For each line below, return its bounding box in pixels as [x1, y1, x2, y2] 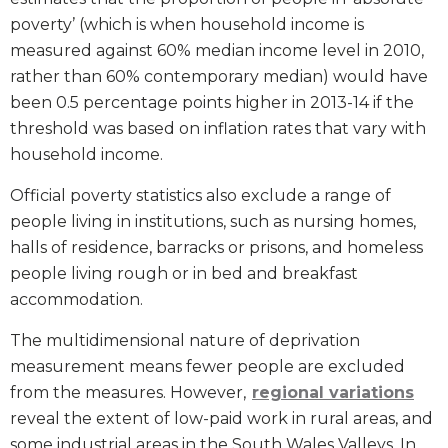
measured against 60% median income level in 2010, [10, 41, 424, 61]
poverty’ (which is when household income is [10, 15, 364, 35]
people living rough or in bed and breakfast [10, 264, 358, 284]
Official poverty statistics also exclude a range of [10, 186, 391, 206]
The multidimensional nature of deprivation [10, 331, 360, 351]
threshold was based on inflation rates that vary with [10, 119, 426, 139]
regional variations [252, 383, 414, 403]
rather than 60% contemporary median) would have [10, 67, 428, 87]
